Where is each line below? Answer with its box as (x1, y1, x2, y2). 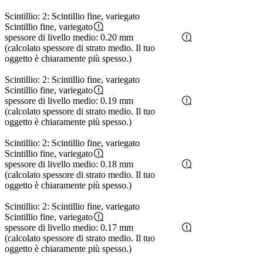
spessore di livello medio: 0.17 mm (5, 222, 133, 233)
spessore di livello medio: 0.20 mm (5, 32, 133, 43)
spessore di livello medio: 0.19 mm (5, 96, 133, 106)
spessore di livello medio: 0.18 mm (5, 159, 133, 170)
